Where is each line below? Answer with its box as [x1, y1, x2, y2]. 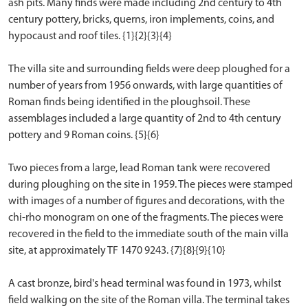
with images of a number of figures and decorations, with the [8, 196, 285, 207]
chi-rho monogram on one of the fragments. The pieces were [8, 212, 283, 223]
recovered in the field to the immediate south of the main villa [8, 229, 289, 240]
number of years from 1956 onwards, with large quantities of [8, 80, 283, 91]
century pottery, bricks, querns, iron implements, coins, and [8, 14, 274, 25]
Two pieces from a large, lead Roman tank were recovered [8, 163, 270, 174]
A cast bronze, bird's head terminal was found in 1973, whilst [8, 278, 281, 289]
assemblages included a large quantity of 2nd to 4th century [8, 113, 281, 124]
